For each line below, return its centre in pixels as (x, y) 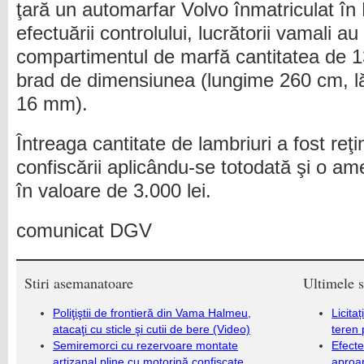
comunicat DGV (84, 231)
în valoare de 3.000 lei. (114, 191)
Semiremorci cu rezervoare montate (145, 345)
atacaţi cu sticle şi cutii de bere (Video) (152, 329)
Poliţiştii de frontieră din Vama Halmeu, (152, 313)
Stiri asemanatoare (79, 283)
